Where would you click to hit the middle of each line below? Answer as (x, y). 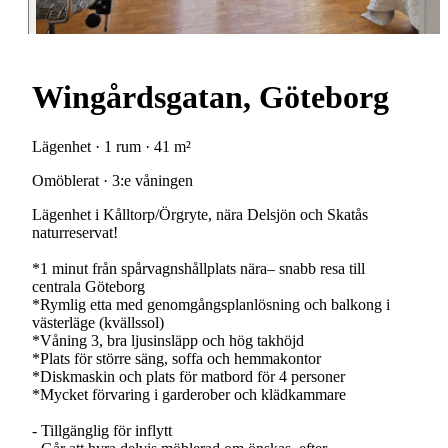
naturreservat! (75, 232)
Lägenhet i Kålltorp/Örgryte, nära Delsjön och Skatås (200, 214)
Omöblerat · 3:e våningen (112, 180)
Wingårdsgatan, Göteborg (210, 97)
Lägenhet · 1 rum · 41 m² (111, 146)
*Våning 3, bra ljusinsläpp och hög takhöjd (168, 340)
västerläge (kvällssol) (98, 322)
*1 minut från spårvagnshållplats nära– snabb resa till (198, 268)
